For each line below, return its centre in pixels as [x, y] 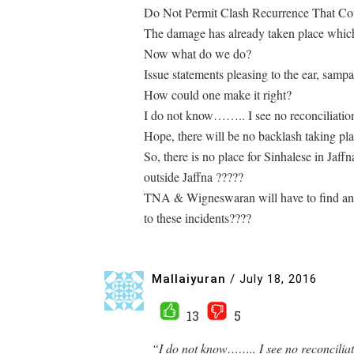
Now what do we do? [198, 53]
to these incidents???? [198, 218]
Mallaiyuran [189, 279]
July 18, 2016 [278, 279]
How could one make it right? [218, 94]
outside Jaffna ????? [194, 177]
